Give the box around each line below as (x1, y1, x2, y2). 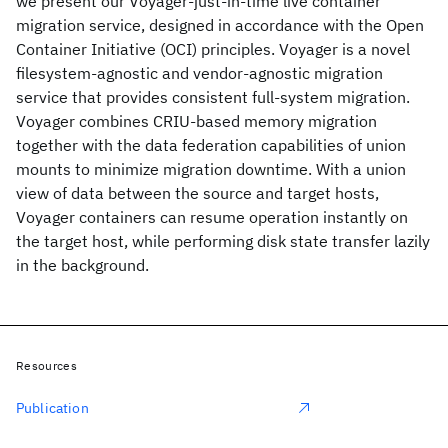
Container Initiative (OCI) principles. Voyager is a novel (16, 39, 410, 59)
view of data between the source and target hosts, (16, 183, 379, 203)
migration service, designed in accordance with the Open (16, 15, 424, 35)
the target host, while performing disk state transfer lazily (16, 231, 430, 251)
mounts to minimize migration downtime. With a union (16, 159, 406, 179)
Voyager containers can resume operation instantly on (16, 207, 408, 227)
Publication (16, 399, 89, 417)
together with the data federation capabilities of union (16, 135, 406, 155)
